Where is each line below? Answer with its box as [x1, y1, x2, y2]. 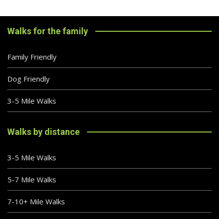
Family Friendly [7, 51, 57, 62]
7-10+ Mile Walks [7, 196, 65, 206]
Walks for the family [7, 25, 88, 36]
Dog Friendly [7, 73, 50, 84]
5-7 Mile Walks [7, 174, 56, 184]
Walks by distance [7, 126, 80, 137]
